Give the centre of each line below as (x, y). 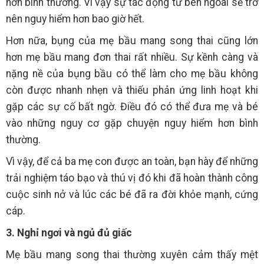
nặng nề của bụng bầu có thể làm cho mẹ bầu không (132, 74)
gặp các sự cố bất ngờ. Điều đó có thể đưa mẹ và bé (132, 107)
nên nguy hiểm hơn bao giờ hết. (75, 19)
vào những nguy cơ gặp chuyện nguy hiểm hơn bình (132, 123)
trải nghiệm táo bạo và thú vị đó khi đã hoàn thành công (132, 178)
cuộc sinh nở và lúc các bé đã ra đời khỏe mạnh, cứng (132, 195)
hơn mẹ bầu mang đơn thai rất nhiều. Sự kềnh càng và (132, 57)
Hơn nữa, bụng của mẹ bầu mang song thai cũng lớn (132, 41)
